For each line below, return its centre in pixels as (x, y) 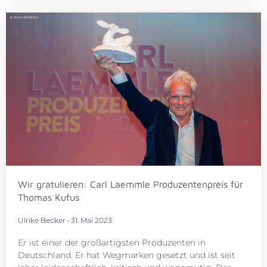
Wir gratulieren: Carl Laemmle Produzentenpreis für (131, 184)
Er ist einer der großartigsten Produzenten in (112, 242)
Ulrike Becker (43, 220)
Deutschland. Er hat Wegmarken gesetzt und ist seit (127, 255)
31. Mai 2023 (91, 220)
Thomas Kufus (49, 197)
